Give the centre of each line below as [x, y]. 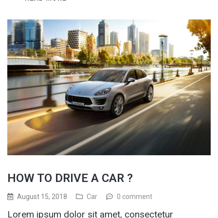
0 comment [135, 196]
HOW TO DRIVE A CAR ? [70, 178]
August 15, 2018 [42, 196]
